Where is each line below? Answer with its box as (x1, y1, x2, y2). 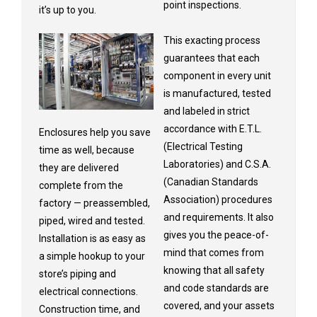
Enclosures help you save (39, 126, 151, 138)
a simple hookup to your (39, 250, 145, 262)
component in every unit (163, 69, 271, 81)
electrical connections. (39, 285, 138, 297)
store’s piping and (39, 267, 116, 279)
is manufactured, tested (163, 87, 271, 99)
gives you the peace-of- (163, 229, 269, 241)
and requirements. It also (163, 211, 274, 223)
